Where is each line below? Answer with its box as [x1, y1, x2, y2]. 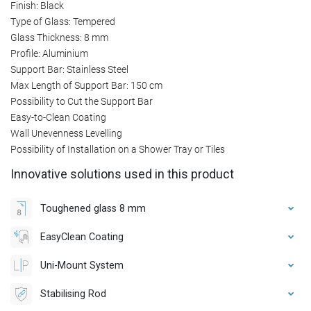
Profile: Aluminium [10, 47, 88, 59]
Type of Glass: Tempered [10, 15, 115, 27]
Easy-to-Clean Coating [10, 111, 106, 123]
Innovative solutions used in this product [10, 166, 234, 181]
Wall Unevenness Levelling [10, 127, 122, 139]
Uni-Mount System [40, 259, 124, 271]
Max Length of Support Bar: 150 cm [10, 79, 162, 91]
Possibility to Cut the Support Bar [10, 95, 153, 107]
